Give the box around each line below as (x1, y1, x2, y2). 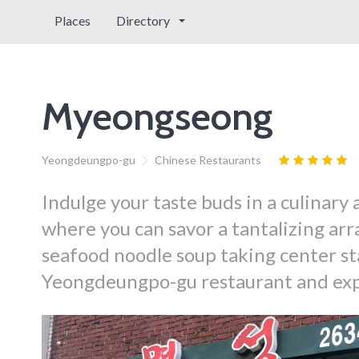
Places (54, 13, 91, 28)
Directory (116, 13, 172, 28)
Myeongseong (42, 93, 273, 139)
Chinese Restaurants (155, 153, 261, 167)
